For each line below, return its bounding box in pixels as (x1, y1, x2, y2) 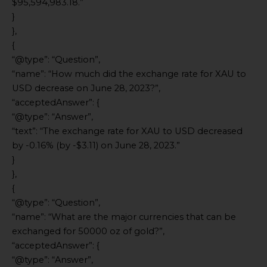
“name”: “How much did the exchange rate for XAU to (12, 69, 246, 80)
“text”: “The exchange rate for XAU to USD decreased (12, 126, 243, 137)
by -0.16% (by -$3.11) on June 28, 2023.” (12, 140, 180, 151)
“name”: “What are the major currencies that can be (12, 212, 236, 223)
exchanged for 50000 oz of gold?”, (12, 226, 164, 237)
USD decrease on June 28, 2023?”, (12, 83, 160, 94)
